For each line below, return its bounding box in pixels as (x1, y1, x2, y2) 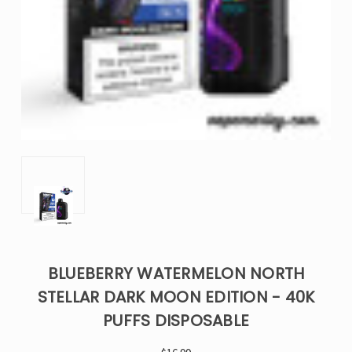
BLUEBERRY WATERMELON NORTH (47, 262, 305, 284)
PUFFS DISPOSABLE (103, 310, 249, 332)
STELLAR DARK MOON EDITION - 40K (37, 286, 315, 308)
